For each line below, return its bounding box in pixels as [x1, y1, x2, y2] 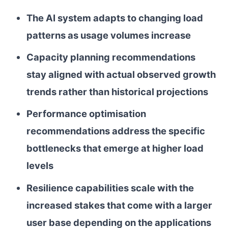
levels [26, 160, 53, 172]
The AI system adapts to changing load [26, 12, 203, 23]
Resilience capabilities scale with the [26, 182, 194, 193]
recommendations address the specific [26, 125, 205, 137]
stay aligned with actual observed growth [26, 69, 216, 80]
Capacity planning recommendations [26, 51, 195, 63]
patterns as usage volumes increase [26, 29, 191, 41]
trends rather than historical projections [26, 86, 208, 98]
